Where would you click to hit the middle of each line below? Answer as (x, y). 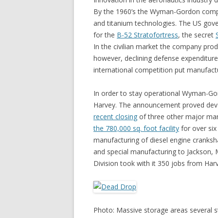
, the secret (197, 35)
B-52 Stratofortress (147, 35)
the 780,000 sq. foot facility (136, 128)
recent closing (115, 117)
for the (105, 35)
